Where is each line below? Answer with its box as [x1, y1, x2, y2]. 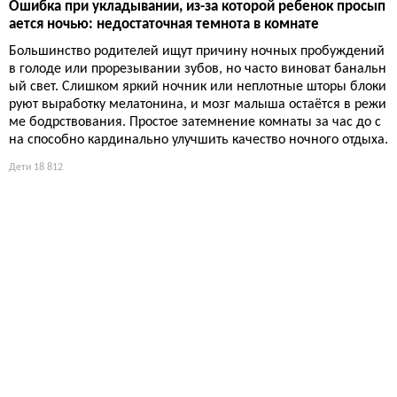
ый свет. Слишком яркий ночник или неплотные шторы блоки [9, 79, 386, 94]
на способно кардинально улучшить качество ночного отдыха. [9, 132, 388, 147]
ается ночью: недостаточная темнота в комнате [9, 16, 319, 32]
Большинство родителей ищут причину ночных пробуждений [9, 43, 385, 58]
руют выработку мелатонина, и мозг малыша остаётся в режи [9, 97, 386, 112]
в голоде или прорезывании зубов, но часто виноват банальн [9, 61, 386, 76]
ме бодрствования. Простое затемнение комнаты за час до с [9, 114, 381, 129]
